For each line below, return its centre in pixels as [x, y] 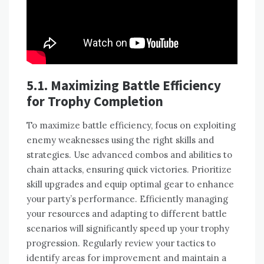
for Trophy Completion [95, 101]
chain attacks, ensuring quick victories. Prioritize [129, 169]
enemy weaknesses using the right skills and [120, 140]
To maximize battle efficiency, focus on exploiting [131, 125]
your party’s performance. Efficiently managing [127, 199]
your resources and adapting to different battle [127, 213]
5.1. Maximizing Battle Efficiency [124, 85]
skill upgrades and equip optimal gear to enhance [130, 184]
